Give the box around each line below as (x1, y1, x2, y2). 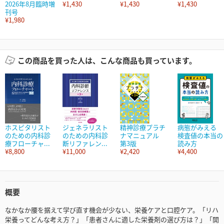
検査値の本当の (177, 130, 223, 140)
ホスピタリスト (5, 122, 50, 132)
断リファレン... (62, 138, 107, 148)
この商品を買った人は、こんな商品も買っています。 (17, 55, 196, 66)
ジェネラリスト (62, 122, 108, 132)
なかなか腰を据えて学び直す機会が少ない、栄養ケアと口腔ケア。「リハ (5, 205, 218, 215)
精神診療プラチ (120, 122, 165, 132)
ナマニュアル (120, 130, 165, 140)
